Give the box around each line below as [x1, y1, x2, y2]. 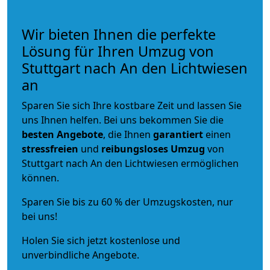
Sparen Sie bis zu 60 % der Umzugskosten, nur [22, 195, 233, 209]
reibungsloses [101, 142, 168, 155]
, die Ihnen [103, 127, 153, 141]
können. [22, 171, 59, 184]
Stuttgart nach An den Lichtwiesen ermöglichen [22, 156, 239, 170]
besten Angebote [22, 127, 103, 141]
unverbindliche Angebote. [22, 248, 139, 262]
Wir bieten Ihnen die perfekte [22, 24, 216, 44]
